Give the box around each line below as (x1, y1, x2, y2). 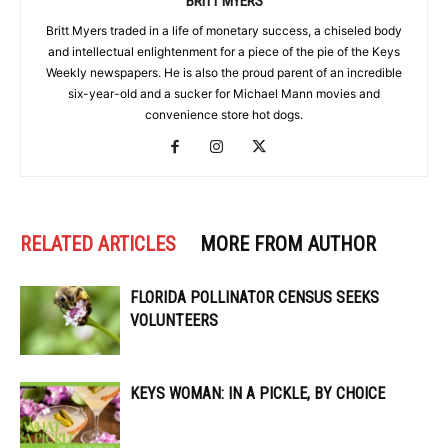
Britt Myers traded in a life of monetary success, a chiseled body (46, 23, 402, 39)
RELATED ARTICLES (20, 232, 176, 257)
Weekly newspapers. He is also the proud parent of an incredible (46, 65, 402, 81)
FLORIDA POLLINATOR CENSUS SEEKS (130, 288, 379, 308)
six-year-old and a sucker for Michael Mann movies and (68, 86, 380, 102)
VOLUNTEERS (130, 311, 218, 331)
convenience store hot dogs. (145, 107, 303, 123)
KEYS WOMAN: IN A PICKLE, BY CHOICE (130, 384, 385, 404)
